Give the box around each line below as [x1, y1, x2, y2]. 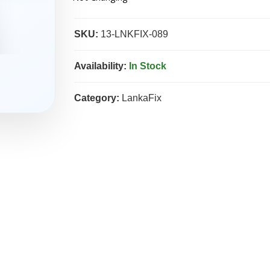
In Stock [128, 60, 166, 71]
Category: [74, 92, 119, 103]
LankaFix [119, 92, 162, 103]
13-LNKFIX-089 [98, 28, 168, 39]
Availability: [74, 60, 127, 71]
